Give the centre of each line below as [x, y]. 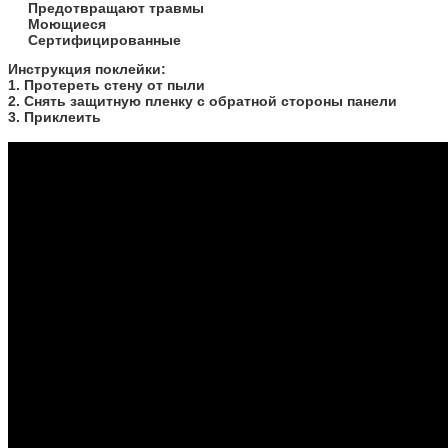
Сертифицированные [104, 39]
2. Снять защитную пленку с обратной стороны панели [202, 100]
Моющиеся [67, 23]
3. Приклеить [56, 116]
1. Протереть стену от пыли [106, 84]
